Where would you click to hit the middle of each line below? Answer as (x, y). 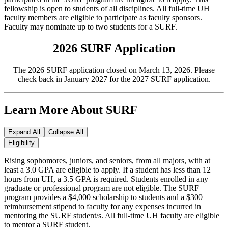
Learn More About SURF (71, 110)
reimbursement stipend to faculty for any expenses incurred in (103, 207)
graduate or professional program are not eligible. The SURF (102, 188)
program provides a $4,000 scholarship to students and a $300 (103, 197)
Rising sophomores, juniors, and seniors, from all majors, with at (107, 161)
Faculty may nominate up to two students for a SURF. (91, 26)
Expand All (24, 132)
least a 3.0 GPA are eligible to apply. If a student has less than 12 (107, 170)
